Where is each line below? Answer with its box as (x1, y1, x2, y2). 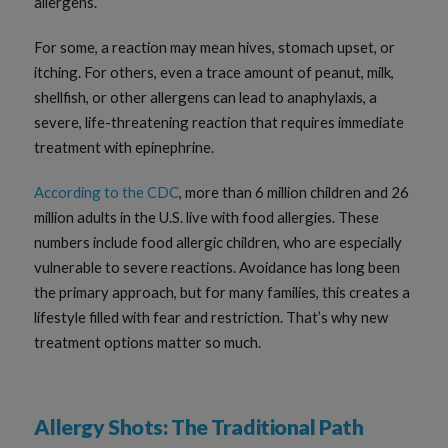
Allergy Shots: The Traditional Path (34, 414, 364, 441)
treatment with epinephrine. (34, 138, 215, 157)
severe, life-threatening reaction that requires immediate (34, 113, 405, 132)
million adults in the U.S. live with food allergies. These (34, 208, 380, 227)
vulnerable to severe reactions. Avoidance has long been (34, 258, 401, 277)
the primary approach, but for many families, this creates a (34, 283, 411, 302)
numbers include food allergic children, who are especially (34, 233, 403, 252)
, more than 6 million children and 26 (179, 183, 410, 202)
